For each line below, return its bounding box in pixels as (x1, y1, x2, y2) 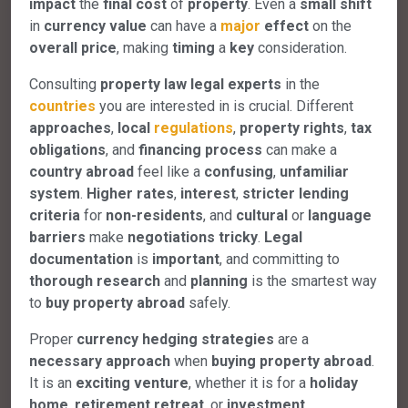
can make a (262, 140, 337, 158)
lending (299, 184, 349, 202)
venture (134, 373, 189, 392)
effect (264, 16, 309, 35)
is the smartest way (248, 271, 377, 290)
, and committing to (219, 250, 340, 268)
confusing (204, 162, 273, 180)
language (308, 206, 372, 224)
